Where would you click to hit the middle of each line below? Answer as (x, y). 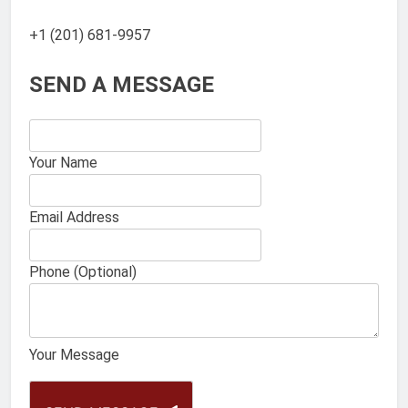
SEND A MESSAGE (122, 85)
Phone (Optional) (83, 272)
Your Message (74, 355)
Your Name (63, 163)
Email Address (74, 218)
